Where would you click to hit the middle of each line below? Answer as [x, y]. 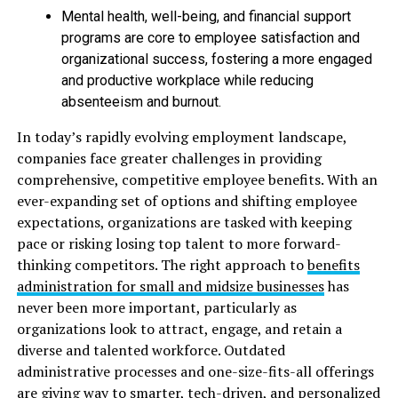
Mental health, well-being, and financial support [206, 16]
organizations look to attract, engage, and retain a [179, 328]
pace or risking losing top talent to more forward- [179, 243]
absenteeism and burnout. [141, 101]
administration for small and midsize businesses [170, 286]
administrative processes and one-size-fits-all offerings [195, 371]
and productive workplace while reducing [187, 80]
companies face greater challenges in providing [169, 158]
